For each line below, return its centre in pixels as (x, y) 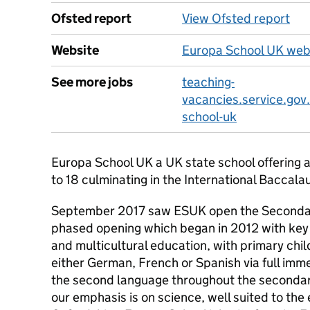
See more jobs (92, 82)
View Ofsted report (236, 18)
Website (75, 50)
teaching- (208, 82)
